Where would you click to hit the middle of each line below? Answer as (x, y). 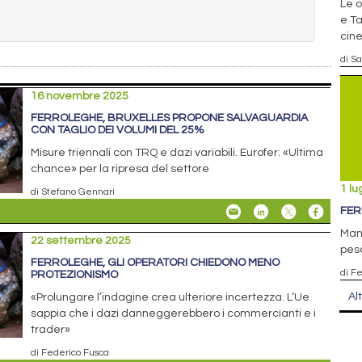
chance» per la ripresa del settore (120, 168)
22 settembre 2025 (81, 240)
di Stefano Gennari (73, 191)
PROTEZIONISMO (75, 274)
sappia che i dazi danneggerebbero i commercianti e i (174, 313)
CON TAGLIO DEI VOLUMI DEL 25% (118, 130)
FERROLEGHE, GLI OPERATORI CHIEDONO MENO (156, 262)
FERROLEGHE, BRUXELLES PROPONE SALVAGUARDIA (170, 118)
